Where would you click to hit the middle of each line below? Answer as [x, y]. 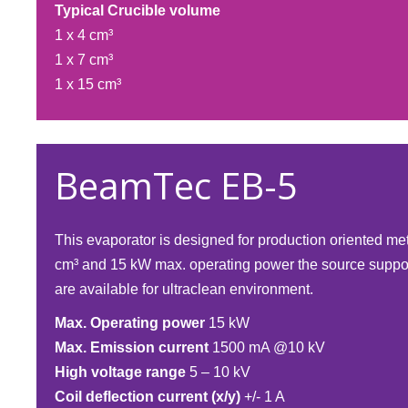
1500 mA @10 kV [267, 347]
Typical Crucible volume [138, 10]
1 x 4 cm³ [84, 35]
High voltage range [120, 372]
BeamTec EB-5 [176, 185]
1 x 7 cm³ [84, 60]
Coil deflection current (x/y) [148, 397]
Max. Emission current [132, 347]
